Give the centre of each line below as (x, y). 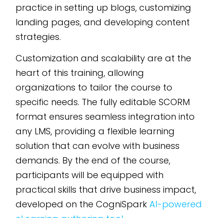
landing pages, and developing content (103, 22)
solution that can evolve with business (98, 146)
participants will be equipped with (90, 175)
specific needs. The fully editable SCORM (103, 102)
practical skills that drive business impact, (106, 190)
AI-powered (176, 204)
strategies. (38, 36)
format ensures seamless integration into (105, 117)
